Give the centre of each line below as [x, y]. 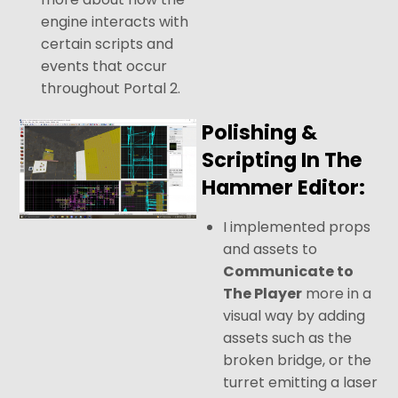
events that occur [104, 66]
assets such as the [288, 338]
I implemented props [297, 227]
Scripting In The [283, 160]
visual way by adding [295, 316]
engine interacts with [115, 21]
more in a [337, 294]
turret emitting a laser [301, 383]
